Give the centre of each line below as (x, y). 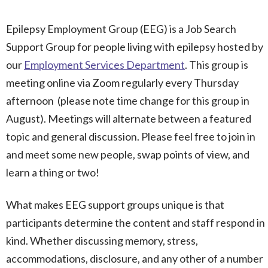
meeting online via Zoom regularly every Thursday (122, 82)
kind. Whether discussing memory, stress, (102, 240)
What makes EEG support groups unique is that (115, 204)
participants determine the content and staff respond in (135, 222)
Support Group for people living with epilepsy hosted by (135, 46)
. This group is (217, 64)
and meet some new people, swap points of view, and (128, 154)
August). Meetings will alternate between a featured (129, 118)
